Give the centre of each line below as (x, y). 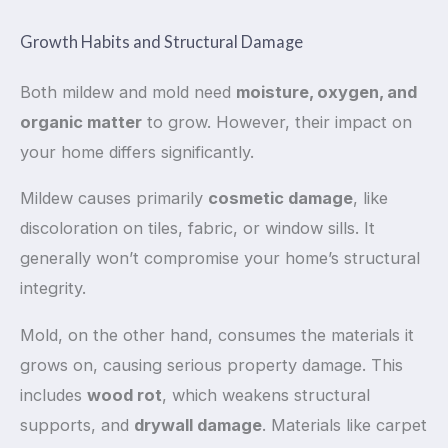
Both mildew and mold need (128, 91)
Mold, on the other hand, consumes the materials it (217, 334)
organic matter (81, 121)
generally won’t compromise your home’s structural (220, 258)
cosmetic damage (280, 198)
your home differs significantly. (137, 151)
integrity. (53, 288)
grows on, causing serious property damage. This (211, 364)
